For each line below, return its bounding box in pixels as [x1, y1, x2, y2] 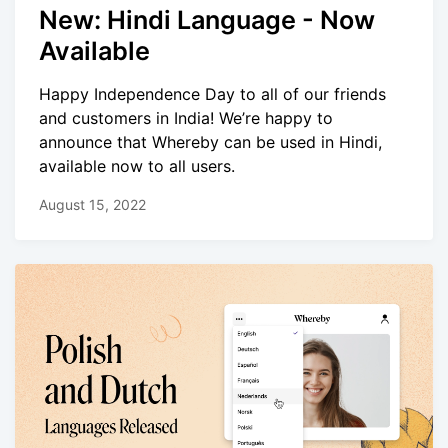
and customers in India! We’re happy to [39, 107, 333, 128]
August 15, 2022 [39, 195, 146, 213]
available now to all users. [39, 155, 235, 176]
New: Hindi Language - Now [39, 5, 375, 36]
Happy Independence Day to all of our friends [39, 83, 386, 104]
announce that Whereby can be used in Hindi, [39, 131, 382, 152]
